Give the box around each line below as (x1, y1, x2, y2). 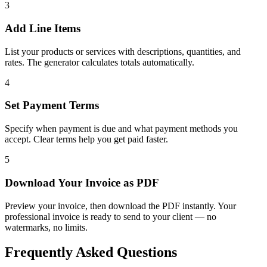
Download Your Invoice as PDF (5, 176, 159, 189)
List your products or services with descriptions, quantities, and (5, 46, 241, 57)
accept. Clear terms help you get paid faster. (5, 134, 168, 145)
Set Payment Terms (5, 99, 99, 112)
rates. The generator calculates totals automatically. (5, 57, 194, 67)
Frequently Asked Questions (5, 244, 177, 260)
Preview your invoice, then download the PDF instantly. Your (5, 200, 236, 211)
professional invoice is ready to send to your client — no (5, 211, 216, 222)
